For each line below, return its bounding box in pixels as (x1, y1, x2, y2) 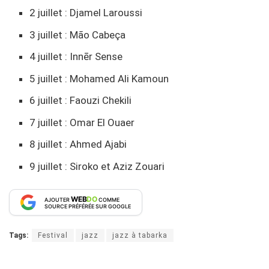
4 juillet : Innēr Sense (29, 50, 123, 63)
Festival (38, 231, 68, 240)
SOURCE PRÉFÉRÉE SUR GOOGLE (44, 202, 131, 210)
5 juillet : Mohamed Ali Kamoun (29, 72, 169, 85)
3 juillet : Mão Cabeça (29, 28, 126, 41)
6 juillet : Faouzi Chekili (29, 94, 132, 107)
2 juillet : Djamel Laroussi (29, 7, 143, 19)
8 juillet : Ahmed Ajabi (29, 138, 127, 151)
